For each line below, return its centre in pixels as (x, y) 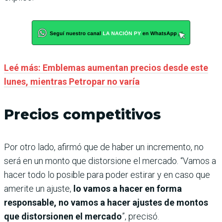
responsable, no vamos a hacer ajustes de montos (106, 203)
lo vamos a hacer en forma (128, 189)
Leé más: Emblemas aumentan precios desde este (106, 68)
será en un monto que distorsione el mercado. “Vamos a (110, 161)
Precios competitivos (83, 115)
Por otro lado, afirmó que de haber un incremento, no (104, 147)
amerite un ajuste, (39, 189)
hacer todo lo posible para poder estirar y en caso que (107, 175)
